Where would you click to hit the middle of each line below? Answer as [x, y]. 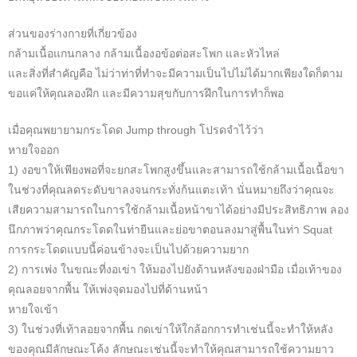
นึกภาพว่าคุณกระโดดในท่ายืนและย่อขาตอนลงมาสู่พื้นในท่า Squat [170, 230]
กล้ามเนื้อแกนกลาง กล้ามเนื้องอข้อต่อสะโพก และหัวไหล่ [144, 54]
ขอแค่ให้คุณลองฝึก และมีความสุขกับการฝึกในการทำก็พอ [146, 94]
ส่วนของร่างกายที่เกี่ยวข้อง [73, 34]
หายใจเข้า [33, 310]
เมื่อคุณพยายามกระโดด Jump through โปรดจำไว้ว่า [136, 130]
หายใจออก [33, 150]
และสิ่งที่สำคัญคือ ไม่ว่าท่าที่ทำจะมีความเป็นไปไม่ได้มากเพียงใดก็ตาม [175, 74]
